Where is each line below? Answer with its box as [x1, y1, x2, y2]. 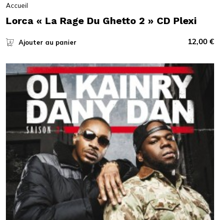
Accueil [5, 1, 28, 9]
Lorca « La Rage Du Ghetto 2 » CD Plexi [5, 14, 196, 27]
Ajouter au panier [18, 38, 77, 46]
